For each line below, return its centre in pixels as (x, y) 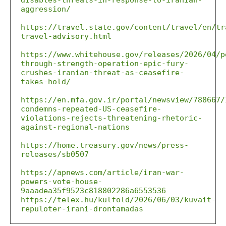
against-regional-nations (75, 127)
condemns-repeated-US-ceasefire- (91, 109)
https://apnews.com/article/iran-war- (102, 173)
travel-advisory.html (66, 36)
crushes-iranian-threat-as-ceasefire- (102, 73)
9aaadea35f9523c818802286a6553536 (93, 191)
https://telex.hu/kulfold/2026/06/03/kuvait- (118, 200)
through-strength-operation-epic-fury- (105, 64)
